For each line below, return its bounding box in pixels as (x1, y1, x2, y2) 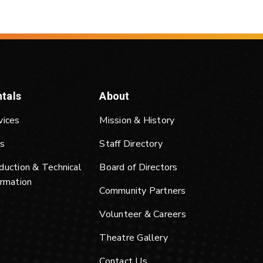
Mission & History (99, 114, 175, 127)
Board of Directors (99, 161, 178, 174)
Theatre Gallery (99, 231, 168, 244)
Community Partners (99, 184, 186, 197)
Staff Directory (99, 137, 163, 150)
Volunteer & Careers (99, 208, 186, 221)
